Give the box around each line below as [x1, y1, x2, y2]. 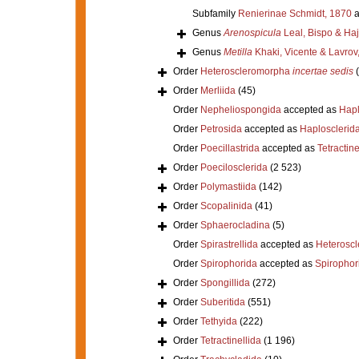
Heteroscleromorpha [200, 65, 292, 77]
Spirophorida [200, 257, 257, 269]
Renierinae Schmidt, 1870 [237, 7, 352, 19]
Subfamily [192, 7, 238, 19]
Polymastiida [200, 180, 256, 192]
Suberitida [200, 296, 245, 308]
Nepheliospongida [200, 103, 281, 115]
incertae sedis [292, 65, 353, 77]
